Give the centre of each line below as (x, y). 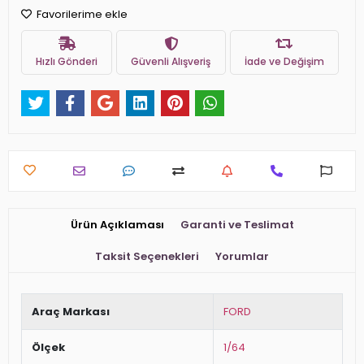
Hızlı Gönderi (67, 61)
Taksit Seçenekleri (147, 257)
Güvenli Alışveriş (171, 61)
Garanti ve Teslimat (237, 225)
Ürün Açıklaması (117, 225)
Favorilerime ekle (81, 14)
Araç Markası (71, 312)
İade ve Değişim (284, 61)
